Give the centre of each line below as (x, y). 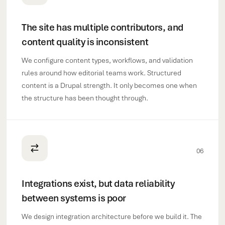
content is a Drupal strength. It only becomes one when (109, 85)
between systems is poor (74, 198)
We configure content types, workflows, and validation (107, 60)
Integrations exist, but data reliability (98, 184)
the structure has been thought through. (85, 98)
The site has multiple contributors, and (102, 27)
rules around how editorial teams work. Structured (101, 73)
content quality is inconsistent (85, 42)
